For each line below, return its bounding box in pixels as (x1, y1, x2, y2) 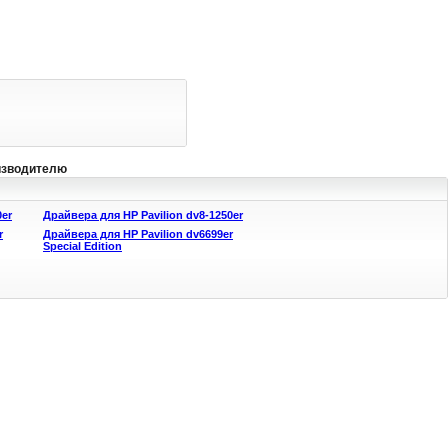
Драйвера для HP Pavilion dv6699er (43, 228, 233, 240)
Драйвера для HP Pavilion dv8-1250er (43, 209, 243, 221)
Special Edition (43, 240, 122, 252)
